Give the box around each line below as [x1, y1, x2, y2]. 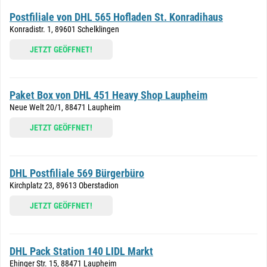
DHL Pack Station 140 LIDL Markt [10, 245, 153, 257]
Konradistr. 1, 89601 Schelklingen [10, 24, 119, 34]
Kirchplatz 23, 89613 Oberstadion [10, 181, 119, 190]
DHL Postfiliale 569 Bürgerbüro [10, 167, 144, 179]
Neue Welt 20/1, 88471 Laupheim [10, 103, 121, 112]
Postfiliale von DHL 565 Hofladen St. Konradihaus [10, 11, 223, 23]
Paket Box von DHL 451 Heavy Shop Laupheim [10, 89, 207, 101]
